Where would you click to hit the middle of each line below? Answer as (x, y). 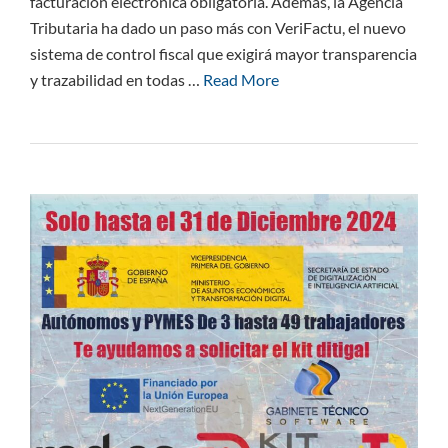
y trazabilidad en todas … (116, 80)
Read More (241, 80)
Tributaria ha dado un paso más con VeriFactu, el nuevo (218, 28)
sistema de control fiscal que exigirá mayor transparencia (223, 54)
